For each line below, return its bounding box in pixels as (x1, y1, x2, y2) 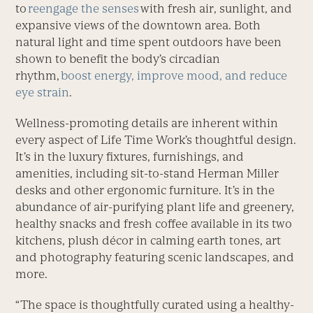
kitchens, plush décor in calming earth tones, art (15, 233, 282, 248)
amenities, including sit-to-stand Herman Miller (15, 166, 279, 181)
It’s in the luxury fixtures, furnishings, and (15, 150, 245, 164)
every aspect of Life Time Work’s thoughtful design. (15, 133, 297, 147)
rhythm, (15, 68, 61, 83)
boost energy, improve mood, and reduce (61, 68, 288, 83)
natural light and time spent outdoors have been (15, 35, 282, 50)
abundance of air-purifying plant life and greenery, (15, 200, 295, 214)
